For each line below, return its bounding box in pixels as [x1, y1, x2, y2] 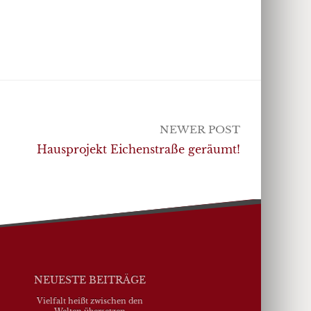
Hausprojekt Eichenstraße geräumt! [37, 142, 240, 157]
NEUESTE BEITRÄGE [33, 274, 146, 287]
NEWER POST [160, 123, 240, 137]
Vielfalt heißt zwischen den [36, 296, 143, 306]
